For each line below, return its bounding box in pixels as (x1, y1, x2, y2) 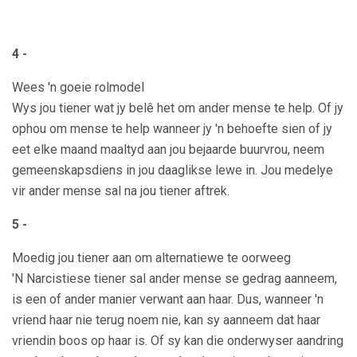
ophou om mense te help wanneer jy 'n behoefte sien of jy (12, 121, 332, 137)
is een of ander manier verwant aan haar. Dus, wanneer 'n (12, 292, 324, 308)
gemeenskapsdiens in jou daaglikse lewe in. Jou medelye (12, 163, 333, 178)
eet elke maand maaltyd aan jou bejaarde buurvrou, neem (12, 142, 324, 158)
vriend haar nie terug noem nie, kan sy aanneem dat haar (12, 312, 320, 328)
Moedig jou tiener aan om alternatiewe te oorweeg (12, 250, 291, 266)
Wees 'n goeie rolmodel (12, 80, 144, 96)
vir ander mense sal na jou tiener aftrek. (12, 183, 229, 199)
